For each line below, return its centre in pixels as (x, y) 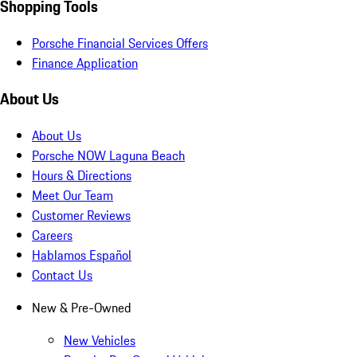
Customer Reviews (81, 216)
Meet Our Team (73, 196)
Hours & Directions (82, 176)
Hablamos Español (82, 255)
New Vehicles (100, 341)
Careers (52, 235)
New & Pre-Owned (82, 308)
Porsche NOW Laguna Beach (108, 156)
